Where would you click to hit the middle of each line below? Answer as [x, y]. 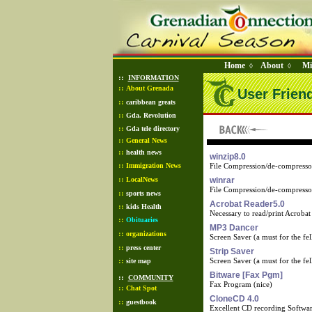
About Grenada [149, 88]
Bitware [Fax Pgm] [246, 275]
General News [146, 140]
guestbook [141, 302]
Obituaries [142, 220]
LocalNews [142, 179]
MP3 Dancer [234, 228]
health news [143, 152]
